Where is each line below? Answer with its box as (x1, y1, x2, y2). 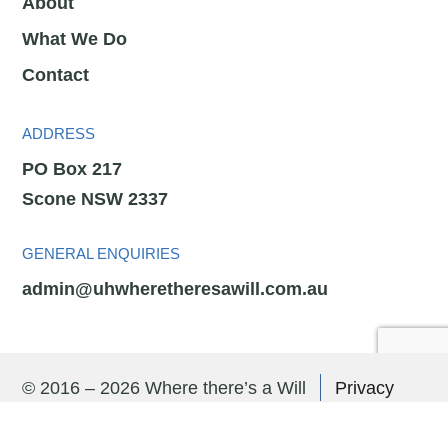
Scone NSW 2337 (22, 188, 169, 209)
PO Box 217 (22, 158, 123, 179)
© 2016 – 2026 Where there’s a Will (22, 377, 312, 398)
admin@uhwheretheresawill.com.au (22, 278, 329, 299)
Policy (22, 407, 71, 428)
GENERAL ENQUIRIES (22, 244, 181, 262)
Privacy (335, 377, 395, 398)
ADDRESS (22, 124, 96, 142)
